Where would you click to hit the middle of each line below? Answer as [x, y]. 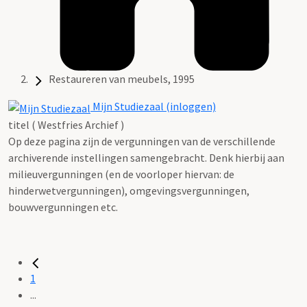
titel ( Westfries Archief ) [66, 124]
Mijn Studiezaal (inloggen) [153, 107]
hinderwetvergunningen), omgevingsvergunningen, [129, 190]
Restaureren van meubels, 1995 [122, 79]
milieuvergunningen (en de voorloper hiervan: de [121, 174]
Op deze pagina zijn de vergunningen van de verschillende [142, 141]
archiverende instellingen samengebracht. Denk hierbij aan [146, 157]
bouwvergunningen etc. [63, 207]
